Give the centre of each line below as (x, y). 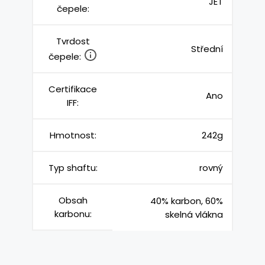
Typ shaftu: (73, 167)
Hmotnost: (73, 135)
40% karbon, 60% (187, 201)
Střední (207, 49)
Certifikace (73, 89)
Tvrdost (73, 41)
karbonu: (73, 214)
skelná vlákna (194, 214)
